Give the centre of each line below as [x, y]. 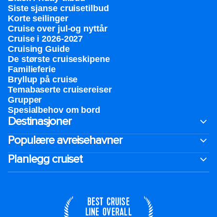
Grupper [25, 100]
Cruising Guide [39, 49]
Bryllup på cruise [43, 79]
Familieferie [32, 69]
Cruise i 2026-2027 [46, 39]
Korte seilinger [38, 18]
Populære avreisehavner [65, 140]
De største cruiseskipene [59, 59]
